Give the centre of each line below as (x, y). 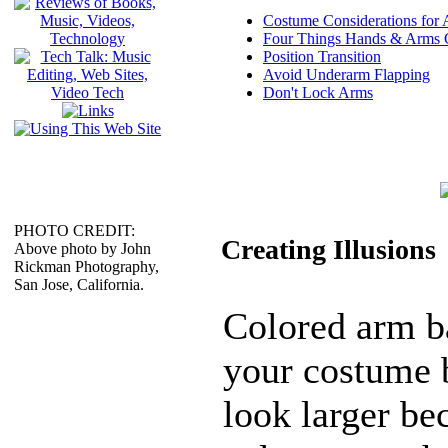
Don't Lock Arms (318, 92)
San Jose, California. (79, 284)
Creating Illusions (328, 250)
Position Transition (322, 56)
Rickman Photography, (86, 266)
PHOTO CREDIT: (74, 230)
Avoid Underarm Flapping (346, 74)
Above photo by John (82, 248)
